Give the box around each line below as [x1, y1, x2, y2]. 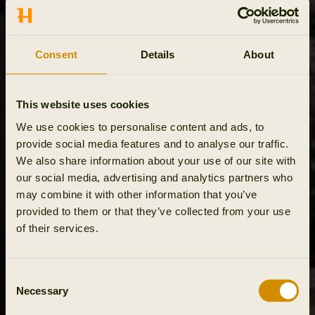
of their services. [16, 221, 98, 233]
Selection [5, 287, 48, 299]
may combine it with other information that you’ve [16, 188, 257, 200]
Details [140, 48, 175, 60]
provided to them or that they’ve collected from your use [16, 205, 290, 217]
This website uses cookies [16, 98, 150, 110]
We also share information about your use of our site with [16, 154, 296, 166]
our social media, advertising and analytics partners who [16, 171, 292, 183]
